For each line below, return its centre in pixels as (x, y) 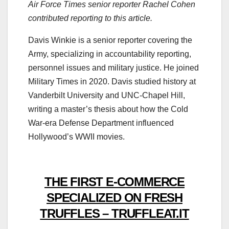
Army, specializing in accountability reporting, (110, 54)
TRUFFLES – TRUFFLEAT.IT (114, 214)
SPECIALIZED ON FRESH (114, 198)
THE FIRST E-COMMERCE (114, 182)
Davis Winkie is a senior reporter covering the (110, 40)
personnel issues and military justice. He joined (113, 68)
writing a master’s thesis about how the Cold (108, 109)
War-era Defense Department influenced (101, 123)
